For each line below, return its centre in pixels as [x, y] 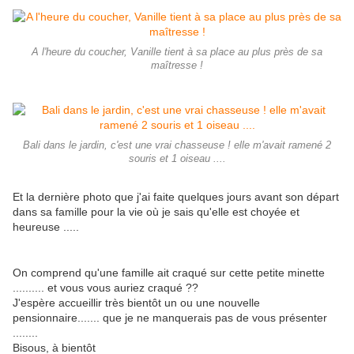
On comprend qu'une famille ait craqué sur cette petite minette [169, 273]
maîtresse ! [177, 66]
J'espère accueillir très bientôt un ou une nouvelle [136, 303]
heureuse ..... [46, 227]
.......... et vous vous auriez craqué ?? [107, 288]
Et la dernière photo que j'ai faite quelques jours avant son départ [176, 197]
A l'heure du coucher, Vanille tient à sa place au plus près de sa [177, 53]
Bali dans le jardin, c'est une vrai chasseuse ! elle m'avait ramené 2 [177, 146]
